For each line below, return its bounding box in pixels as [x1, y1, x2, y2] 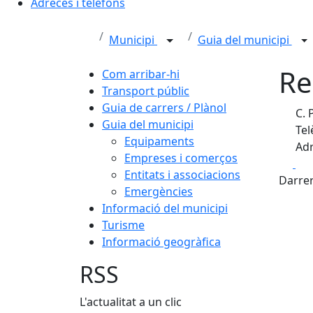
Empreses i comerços [124, 150, 238, 166]
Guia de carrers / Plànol [102, 100, 226, 115]
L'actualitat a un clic [80, 294, 182, 310]
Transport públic [102, 83, 189, 99]
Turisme [102, 217, 145, 233]
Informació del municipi [102, 201, 228, 216]
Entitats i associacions [124, 167, 240, 182]
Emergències [124, 184, 193, 199]
